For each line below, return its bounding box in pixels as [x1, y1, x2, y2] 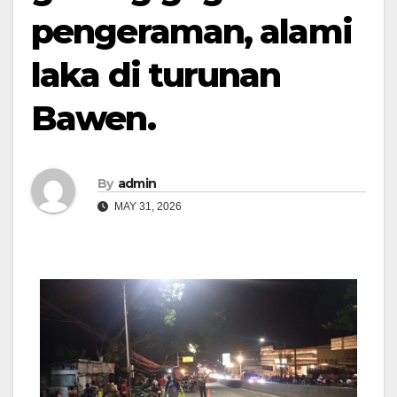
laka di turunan [31, 54, 281, 96]
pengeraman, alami [31, 11, 352, 52]
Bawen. [31, 97, 155, 139]
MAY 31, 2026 [112, 199, 182, 213]
